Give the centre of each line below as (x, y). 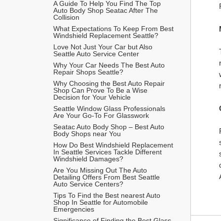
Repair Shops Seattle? (88, 72)
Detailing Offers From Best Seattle (107, 177)
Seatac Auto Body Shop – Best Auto (109, 127)
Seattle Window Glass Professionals (109, 108)
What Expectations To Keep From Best (113, 28)
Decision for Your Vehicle (92, 97)
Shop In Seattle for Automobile (101, 202)
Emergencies (75, 209)
